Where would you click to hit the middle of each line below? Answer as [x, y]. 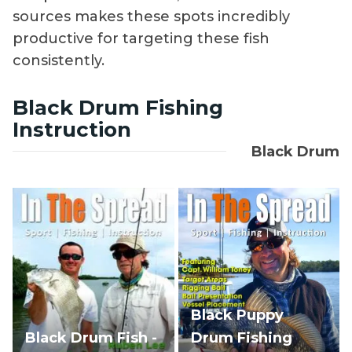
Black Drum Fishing [118, 107]
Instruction [72, 129]
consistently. [59, 60]
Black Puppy [237, 315]
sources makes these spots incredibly [151, 16]
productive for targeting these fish [141, 38]
